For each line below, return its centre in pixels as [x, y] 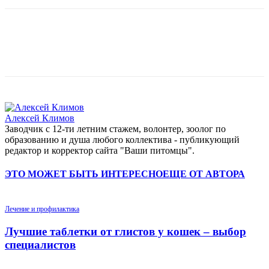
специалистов [40, 244]
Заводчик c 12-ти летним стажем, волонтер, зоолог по [115, 128]
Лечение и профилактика [42, 209]
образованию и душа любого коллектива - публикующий [122, 139]
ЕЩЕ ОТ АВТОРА [204, 174]
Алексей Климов [40, 118]
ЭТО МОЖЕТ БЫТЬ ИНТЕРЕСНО [84, 174]
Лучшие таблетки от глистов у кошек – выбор [125, 231]
